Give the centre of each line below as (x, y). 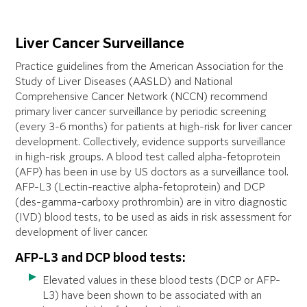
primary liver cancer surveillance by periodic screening (141, 112)
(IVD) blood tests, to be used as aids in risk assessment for (153, 218)
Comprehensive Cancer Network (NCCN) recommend (141, 97)
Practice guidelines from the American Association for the (149, 67)
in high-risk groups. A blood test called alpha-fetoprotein (148, 157)
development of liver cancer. (81, 233)
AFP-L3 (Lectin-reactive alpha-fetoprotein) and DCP (140, 187)
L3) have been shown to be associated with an (152, 296)
